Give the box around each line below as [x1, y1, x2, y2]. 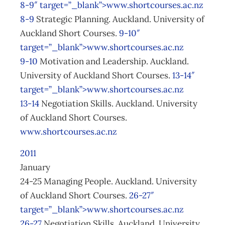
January [20, 162, 50, 173]
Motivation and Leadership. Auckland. [38, 56, 189, 67]
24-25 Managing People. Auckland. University [20, 176, 197, 187]
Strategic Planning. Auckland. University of [34, 14, 204, 25]
